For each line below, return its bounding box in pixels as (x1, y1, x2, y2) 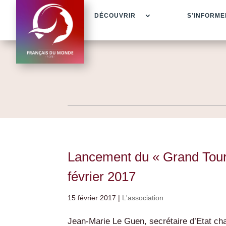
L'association (122, 194, 164, 202)
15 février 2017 (68, 194, 117, 202)
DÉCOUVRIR (94, 12, 136, 19)
